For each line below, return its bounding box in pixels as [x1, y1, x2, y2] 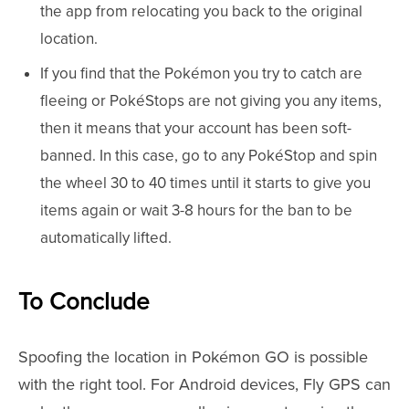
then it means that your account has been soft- [40, 118, 351, 138]
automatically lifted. [40, 227, 172, 247]
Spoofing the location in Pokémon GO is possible [18, 346, 368, 367]
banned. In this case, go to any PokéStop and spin [40, 145, 377, 165]
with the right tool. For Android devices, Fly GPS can [18, 373, 391, 394]
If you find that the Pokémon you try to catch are [40, 63, 362, 83]
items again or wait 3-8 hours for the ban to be [40, 200, 352, 220]
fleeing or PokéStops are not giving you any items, [40, 90, 382, 110]
